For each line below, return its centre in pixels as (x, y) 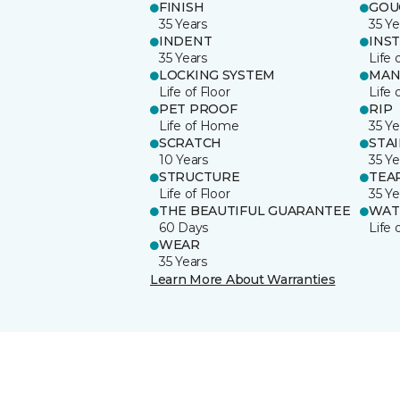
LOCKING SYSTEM (217, 75)
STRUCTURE (200, 176)
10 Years (183, 159)
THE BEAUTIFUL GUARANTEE (255, 210)
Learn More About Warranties (243, 279)
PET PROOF (198, 108)
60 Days (184, 227)
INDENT (186, 41)
